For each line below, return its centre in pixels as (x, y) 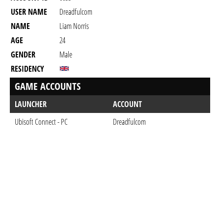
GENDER (23, 55)
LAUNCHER (31, 104)
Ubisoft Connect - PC (41, 122)
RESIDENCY (27, 69)
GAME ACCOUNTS (48, 86)
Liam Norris (74, 26)
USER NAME (29, 12)
